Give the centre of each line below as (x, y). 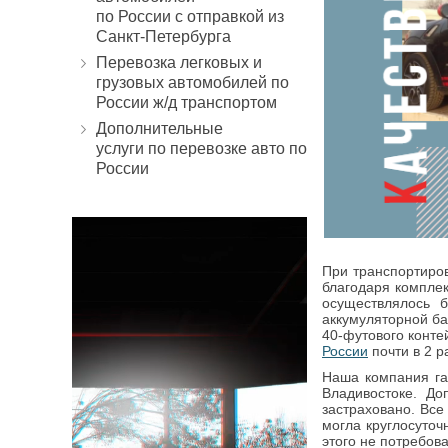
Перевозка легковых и (179, 62)
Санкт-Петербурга (163, 36)
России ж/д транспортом (186, 102)
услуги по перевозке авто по (201, 148)
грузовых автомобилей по (192, 82)
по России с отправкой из (190, 16)
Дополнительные (159, 128)
